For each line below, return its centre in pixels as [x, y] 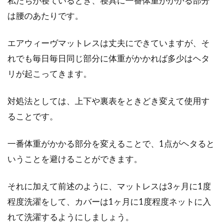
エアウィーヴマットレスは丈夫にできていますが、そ [109, 43]
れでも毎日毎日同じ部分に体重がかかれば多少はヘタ [109, 58]
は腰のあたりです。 [45, 16]
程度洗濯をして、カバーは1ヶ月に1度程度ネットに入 [109, 201]
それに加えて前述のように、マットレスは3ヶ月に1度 [109, 186]
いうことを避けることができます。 [75, 159]
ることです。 [33, 116]
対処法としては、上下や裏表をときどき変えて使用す [109, 101]
